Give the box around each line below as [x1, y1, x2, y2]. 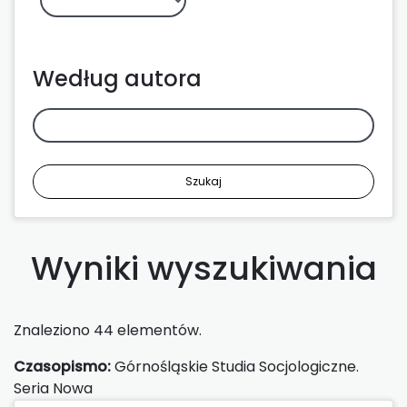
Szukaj [185, 173, 222, 189]
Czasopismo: [14, 355, 111, 377]
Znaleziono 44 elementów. [14, 319, 202, 341]
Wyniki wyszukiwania [30, 244, 377, 292]
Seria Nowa [14, 377, 93, 399]
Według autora [33, 63, 202, 94]
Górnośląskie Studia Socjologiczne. [111, 355, 359, 377]
